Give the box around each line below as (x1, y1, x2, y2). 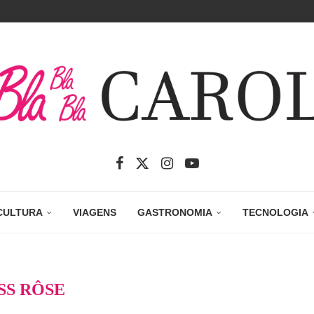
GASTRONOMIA (137, 207, 212, 219)
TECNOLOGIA (243, 207, 308, 219)
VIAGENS (73, 207, 116, 219)
